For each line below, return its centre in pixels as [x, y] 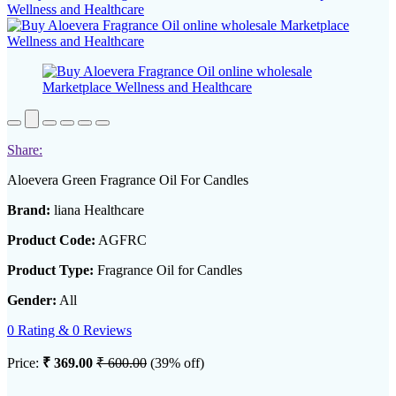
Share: [25, 150]
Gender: [32, 301]
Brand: [29, 210]
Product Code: [51, 240]
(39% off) [177, 363]
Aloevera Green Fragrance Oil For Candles [128, 180]
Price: [25, 363]
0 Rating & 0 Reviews [69, 331]
